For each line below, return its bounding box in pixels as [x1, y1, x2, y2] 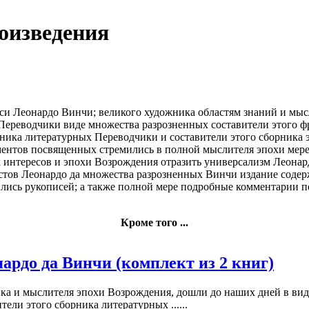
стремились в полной [97, 143, 203, 155]
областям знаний [198, 106, 277, 118]
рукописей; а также [22, 180, 118, 192]
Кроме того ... [121, 217, 188, 228]
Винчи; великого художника [59, 106, 198, 118]
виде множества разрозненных [61, 118, 211, 130]
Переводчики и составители [92, 130, 230, 143]
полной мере [118, 180, 178, 192]
